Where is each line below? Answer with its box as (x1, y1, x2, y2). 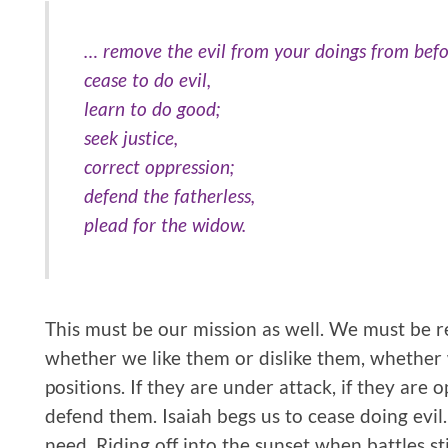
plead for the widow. (84, 212, 246, 236)
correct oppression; (84, 154, 234, 178)
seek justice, (84, 125, 178, 149)
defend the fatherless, (84, 183, 255, 207)
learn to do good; (84, 96, 220, 120)
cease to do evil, (84, 67, 211, 91)
